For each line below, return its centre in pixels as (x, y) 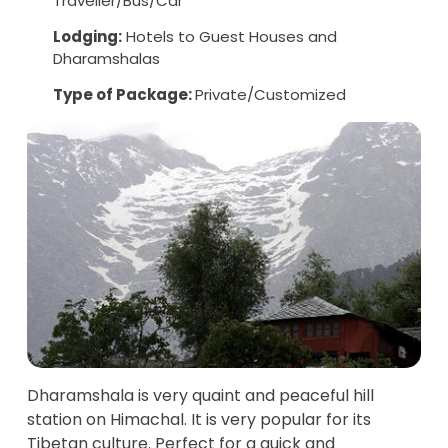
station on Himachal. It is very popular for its (199, 419)
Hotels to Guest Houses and (229, 36)
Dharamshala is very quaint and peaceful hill (200, 395)
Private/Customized (270, 94)
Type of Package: (124, 94)
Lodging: (87, 36)
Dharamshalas (106, 58)
